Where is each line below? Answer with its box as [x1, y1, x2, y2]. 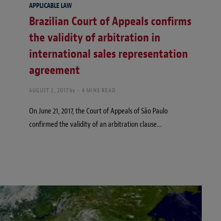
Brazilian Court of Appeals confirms [29, 14, 191, 29]
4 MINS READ [81, 86, 116, 95]
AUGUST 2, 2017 [29, 86, 69, 95]
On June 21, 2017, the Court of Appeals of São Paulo [29, 106, 168, 116]
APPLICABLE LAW [29, 1, 72, 10]
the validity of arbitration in [29, 30, 160, 45]
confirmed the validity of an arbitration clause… [29, 119, 162, 130]
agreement [29, 63, 80, 78]
